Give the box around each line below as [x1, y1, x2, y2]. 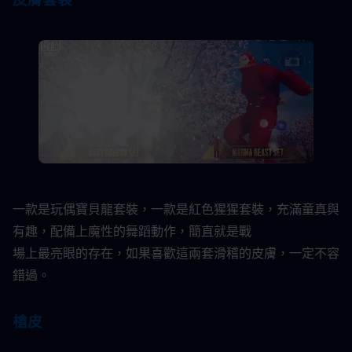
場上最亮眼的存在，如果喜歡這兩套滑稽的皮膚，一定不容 [13, 244, 339, 262]
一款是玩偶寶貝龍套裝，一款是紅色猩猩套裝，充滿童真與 [13, 200, 339, 218]
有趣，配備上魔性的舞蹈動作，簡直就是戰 [13, 222, 251, 240]
